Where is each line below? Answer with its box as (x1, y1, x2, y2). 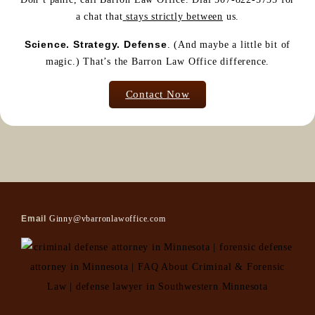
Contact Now (125, 88, 190, 100)
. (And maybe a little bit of (167, 39, 291, 50)
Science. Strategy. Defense (24, 38, 167, 50)
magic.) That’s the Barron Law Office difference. (45, 56, 270, 67)
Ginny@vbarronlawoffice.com (49, 213, 166, 224)
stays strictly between (126, 11, 224, 22)
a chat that (75, 11, 123, 22)
